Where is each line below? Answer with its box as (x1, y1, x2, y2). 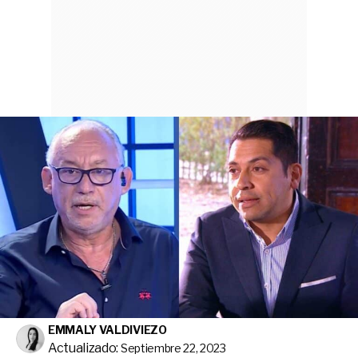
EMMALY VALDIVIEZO (48, 322, 167, 336)
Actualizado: (48, 340, 119, 356)
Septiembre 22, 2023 (120, 340, 226, 355)
